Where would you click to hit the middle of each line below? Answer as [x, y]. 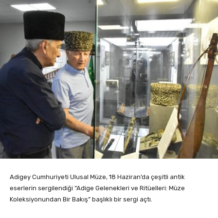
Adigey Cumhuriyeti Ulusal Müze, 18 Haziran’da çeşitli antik [97, 177]
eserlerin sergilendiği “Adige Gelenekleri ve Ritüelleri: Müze [97, 188]
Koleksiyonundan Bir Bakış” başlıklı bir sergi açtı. [81, 199]
